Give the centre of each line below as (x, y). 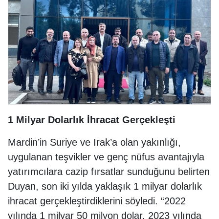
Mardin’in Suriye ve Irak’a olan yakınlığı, (94, 142)
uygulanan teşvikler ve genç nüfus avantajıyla (106, 157)
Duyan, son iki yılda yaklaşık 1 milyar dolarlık (105, 186)
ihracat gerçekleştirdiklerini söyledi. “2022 (97, 201)
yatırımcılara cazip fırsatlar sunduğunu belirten (109, 172)
